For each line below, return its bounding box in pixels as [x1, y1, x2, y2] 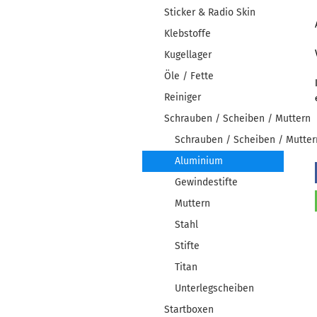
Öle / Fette [164, 70, 214, 82]
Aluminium [175, 155, 223, 167]
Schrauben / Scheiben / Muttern [164, 113, 311, 125]
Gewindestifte [175, 176, 238, 188]
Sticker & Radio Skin [164, 6, 255, 18]
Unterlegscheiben [175, 282, 254, 294]
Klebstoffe [164, 28, 211, 40]
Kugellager [164, 49, 212, 61]
